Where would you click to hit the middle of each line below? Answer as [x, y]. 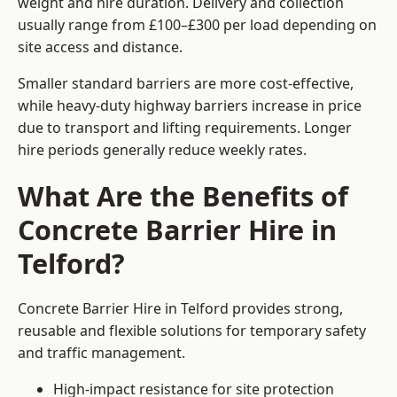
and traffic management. [101, 353]
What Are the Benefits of [183, 196]
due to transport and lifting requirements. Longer [185, 128]
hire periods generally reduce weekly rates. [162, 150]
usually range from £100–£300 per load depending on [197, 25]
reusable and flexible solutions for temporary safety [192, 331]
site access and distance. [100, 47]
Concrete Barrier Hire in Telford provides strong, [180, 309]
